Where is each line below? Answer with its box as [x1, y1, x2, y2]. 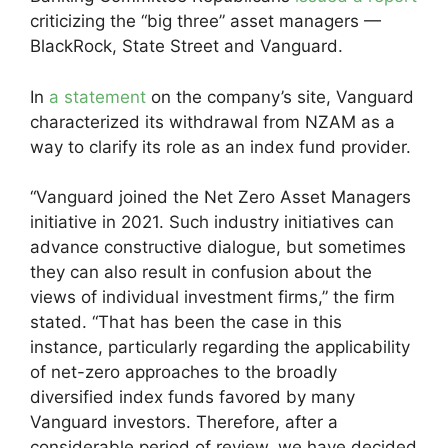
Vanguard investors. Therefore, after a [30, 412, 338, 432]
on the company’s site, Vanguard [146, 86, 414, 107]
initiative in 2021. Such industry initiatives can [30, 212, 394, 232]
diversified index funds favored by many [30, 387, 355, 407]
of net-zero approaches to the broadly [30, 362, 337, 382]
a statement [49, 86, 146, 107]
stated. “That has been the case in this [30, 312, 342, 332]
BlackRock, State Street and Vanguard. [30, 36, 343, 56]
